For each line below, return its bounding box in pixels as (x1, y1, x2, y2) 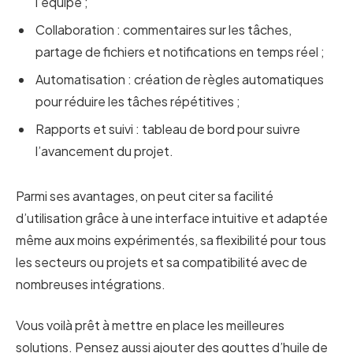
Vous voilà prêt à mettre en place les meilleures (16, 317, 284, 334)
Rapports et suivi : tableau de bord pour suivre (35, 120, 300, 137)
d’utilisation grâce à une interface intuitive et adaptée (16, 209, 328, 226)
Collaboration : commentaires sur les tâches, (35, 20, 292, 38)
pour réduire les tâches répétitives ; (35, 92, 240, 110)
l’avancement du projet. (35, 142, 173, 159)
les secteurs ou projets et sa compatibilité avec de (16, 253, 307, 270)
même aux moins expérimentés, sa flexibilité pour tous (16, 231, 326, 248)
